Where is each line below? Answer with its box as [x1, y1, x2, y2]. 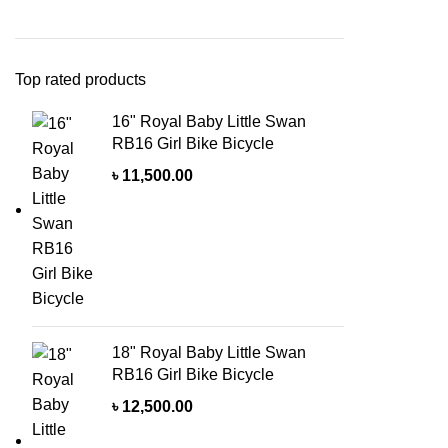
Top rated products [15, 71, 146, 88]
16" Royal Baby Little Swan [112, 113, 306, 130]
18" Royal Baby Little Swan [112, 344, 306, 361]
